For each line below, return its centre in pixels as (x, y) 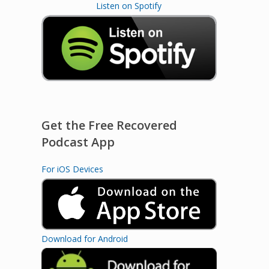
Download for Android (84, 239)
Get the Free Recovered (109, 125)
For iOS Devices (72, 169)
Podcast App (78, 142)
